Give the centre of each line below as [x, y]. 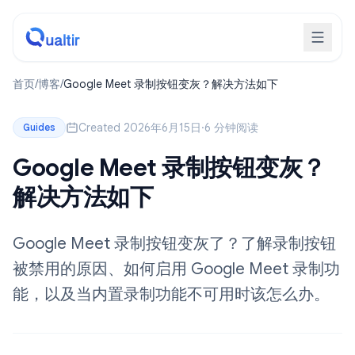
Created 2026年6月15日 [140, 128]
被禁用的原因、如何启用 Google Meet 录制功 [176, 269]
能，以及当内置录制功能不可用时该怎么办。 [171, 294]
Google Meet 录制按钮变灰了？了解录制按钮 [174, 244]
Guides [39, 127]
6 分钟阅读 [231, 128]
